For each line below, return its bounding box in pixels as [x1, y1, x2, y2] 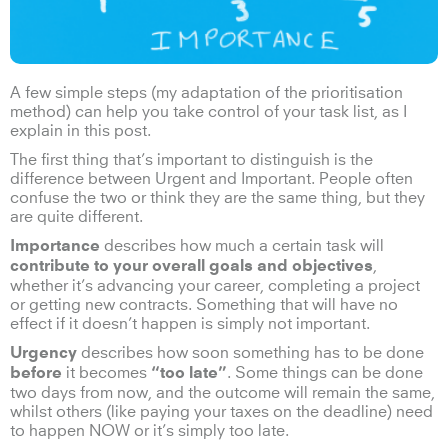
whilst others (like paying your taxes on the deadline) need [10, 403, 433, 420]
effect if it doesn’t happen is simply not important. [10, 315, 370, 332]
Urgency [10, 345, 77, 362]
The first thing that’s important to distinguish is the [10, 151, 373, 168]
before [10, 365, 62, 382]
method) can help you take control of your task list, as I [10, 103, 407, 120]
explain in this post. [10, 122, 151, 139]
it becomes [62, 364, 151, 381]
